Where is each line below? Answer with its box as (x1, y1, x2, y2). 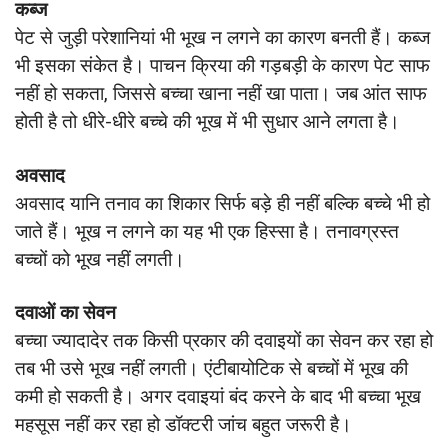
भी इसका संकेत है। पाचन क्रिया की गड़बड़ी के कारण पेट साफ (15, 54, 430, 78)
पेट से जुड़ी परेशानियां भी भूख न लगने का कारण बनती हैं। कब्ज (15, 26, 430, 50)
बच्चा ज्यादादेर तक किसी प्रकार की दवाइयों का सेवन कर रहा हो (15, 329, 433, 353)
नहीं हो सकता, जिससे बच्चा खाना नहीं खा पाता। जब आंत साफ (15, 82, 427, 106)
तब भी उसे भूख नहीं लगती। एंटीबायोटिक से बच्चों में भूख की (15, 357, 408, 381)
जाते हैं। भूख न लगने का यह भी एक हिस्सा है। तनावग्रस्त (15, 219, 399, 243)
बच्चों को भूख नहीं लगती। (15, 247, 185, 271)
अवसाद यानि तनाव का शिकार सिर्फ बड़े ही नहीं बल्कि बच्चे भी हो (15, 191, 430, 215)
